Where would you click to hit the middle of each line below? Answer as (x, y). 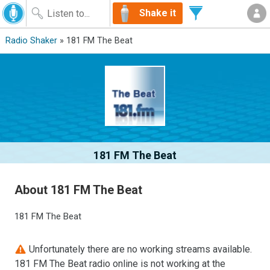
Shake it (158, 13)
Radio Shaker (31, 41)
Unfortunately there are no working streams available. (140, 249)
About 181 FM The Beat (79, 190)
